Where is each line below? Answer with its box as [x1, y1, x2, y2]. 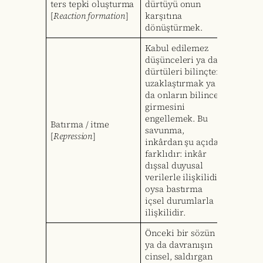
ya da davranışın [145, 239, 213, 251]
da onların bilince [145, 89, 218, 102]
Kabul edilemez [145, 42, 208, 55]
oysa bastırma [145, 183, 203, 195]
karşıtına [145, 10, 182, 22]
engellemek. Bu [145, 113, 208, 125]
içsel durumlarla [145, 195, 214, 207]
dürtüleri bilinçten [145, 66, 221, 78]
